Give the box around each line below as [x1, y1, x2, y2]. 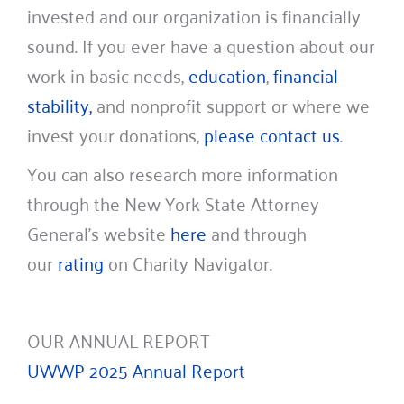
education [188, 59, 266, 92]
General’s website [27, 216, 170, 250]
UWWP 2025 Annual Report [27, 353, 245, 387]
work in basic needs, [27, 59, 188, 92]
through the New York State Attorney [27, 187, 319, 220]
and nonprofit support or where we [92, 88, 370, 122]
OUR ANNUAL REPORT [27, 324, 210, 357]
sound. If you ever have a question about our [27, 29, 375, 62]
